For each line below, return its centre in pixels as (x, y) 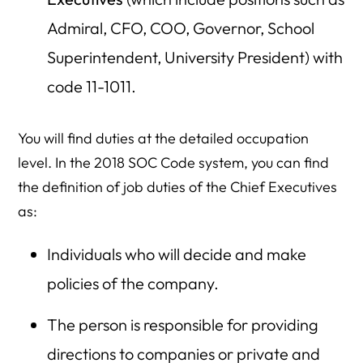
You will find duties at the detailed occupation (164, 138)
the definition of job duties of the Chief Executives (178, 187)
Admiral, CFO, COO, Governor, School (180, 28)
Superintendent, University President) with (194, 57)
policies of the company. (132, 283)
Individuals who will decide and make (176, 254)
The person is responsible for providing (182, 325)
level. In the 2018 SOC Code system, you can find (174, 162)
